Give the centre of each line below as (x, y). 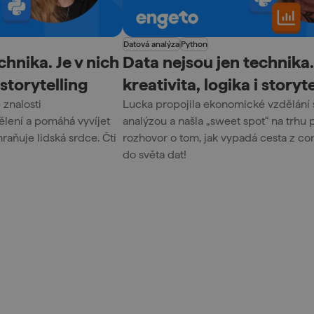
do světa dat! (155, 155)
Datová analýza (152, 45)
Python (194, 45)
